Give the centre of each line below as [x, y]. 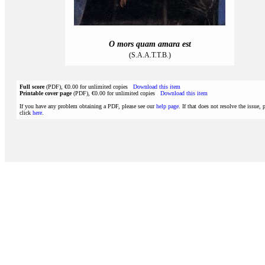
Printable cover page [46, 93]
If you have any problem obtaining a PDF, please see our [88, 106]
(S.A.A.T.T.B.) [150, 55]
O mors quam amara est [150, 44]
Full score [32, 87]
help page [167, 106]
